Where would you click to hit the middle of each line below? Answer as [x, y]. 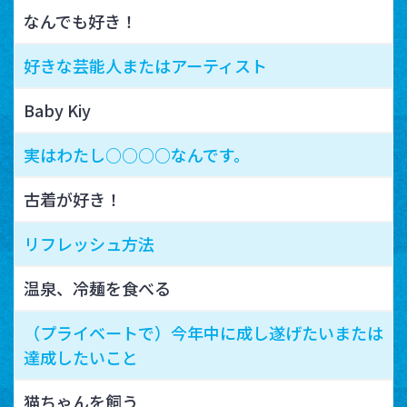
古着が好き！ [73, 199]
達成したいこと [81, 357]
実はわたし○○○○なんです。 [137, 154]
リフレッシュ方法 [89, 243]
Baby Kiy [57, 109]
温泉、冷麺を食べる [97, 288]
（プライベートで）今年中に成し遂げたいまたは [203, 332]
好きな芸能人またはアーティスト [145, 65]
